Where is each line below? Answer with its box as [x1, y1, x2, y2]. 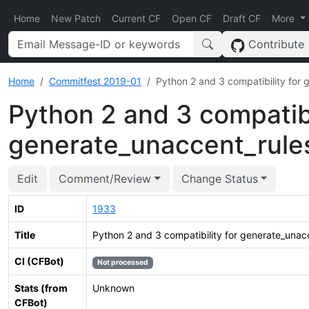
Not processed [97, 258, 148, 267]
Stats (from [14, 282, 68, 294]
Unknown [92, 282, 134, 294]
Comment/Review [59, 172, 151, 186]
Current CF [112, 12, 161, 24]
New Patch [51, 12, 101, 24]
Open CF [172, 12, 212, 24]
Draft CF [223, 12, 261, 24]
